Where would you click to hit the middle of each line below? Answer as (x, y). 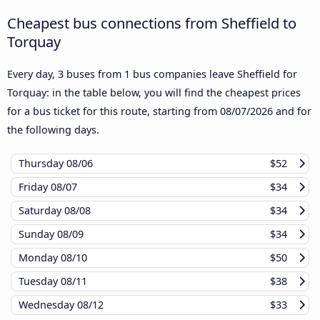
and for (292, 111)
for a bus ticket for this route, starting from (114, 111)
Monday (40, 258)
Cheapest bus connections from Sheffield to (152, 23)
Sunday (38, 234)
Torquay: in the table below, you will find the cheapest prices (154, 93)
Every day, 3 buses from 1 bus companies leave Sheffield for (152, 74)
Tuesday (40, 281)
